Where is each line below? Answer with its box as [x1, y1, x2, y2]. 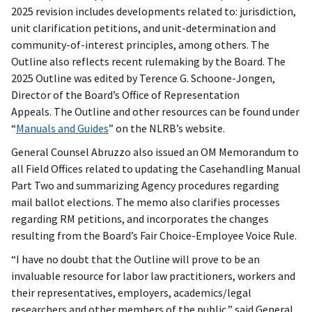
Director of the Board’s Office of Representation [11, 88, 240, 102]
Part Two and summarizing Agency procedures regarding [11, 178, 279, 193]
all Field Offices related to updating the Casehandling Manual [11, 162, 301, 176]
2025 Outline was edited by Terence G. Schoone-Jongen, [11, 71, 275, 86]
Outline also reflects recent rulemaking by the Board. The [11, 54, 286, 69]
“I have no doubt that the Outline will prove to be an [11, 252, 260, 267]
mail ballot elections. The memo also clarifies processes [11, 195, 280, 210]
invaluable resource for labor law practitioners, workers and [11, 269, 295, 283]
